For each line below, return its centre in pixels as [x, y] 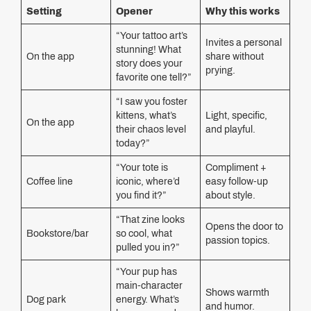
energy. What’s [148, 300]
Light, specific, [236, 116]
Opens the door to [244, 227]
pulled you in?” [148, 247]
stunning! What [149, 50]
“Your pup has [146, 272]
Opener [134, 11]
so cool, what [144, 234]
